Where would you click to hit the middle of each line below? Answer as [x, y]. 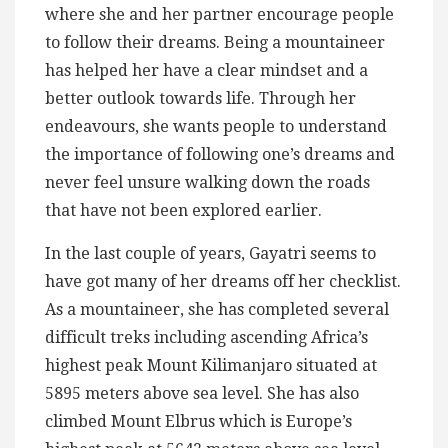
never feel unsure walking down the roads [207, 183]
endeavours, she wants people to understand [216, 127]
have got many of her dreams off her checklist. [223, 282]
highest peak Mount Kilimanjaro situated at [211, 366]
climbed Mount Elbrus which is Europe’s [198, 422]
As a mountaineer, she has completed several [217, 310]
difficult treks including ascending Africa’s [206, 338]
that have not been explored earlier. [183, 211]
